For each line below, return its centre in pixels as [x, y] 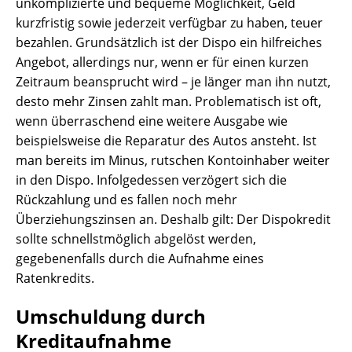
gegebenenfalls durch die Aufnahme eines [140, 259]
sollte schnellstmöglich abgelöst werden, [136, 239]
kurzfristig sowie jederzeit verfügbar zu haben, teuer [169, 23]
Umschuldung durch [111, 317]
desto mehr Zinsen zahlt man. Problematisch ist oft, [169, 102]
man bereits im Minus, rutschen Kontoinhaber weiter [173, 161]
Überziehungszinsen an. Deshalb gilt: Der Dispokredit [173, 220]
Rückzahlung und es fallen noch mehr [126, 200]
